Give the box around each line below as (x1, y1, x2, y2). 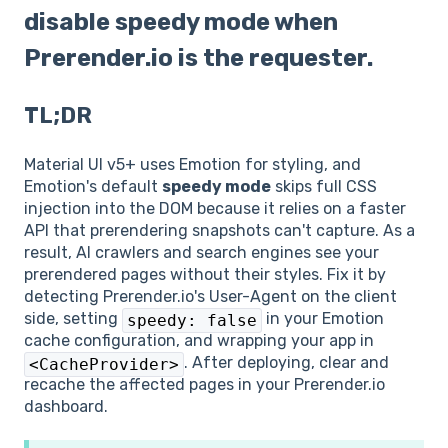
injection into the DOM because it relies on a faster (24, 199, 406, 219)
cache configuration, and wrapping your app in (24, 331, 374, 351)
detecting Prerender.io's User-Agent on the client (24, 287, 397, 307)
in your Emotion (262, 309, 384, 329)
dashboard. (24, 397, 108, 417)
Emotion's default (24, 177, 162, 197)
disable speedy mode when (24, 8, 338, 37)
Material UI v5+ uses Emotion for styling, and (24, 155, 361, 175)
